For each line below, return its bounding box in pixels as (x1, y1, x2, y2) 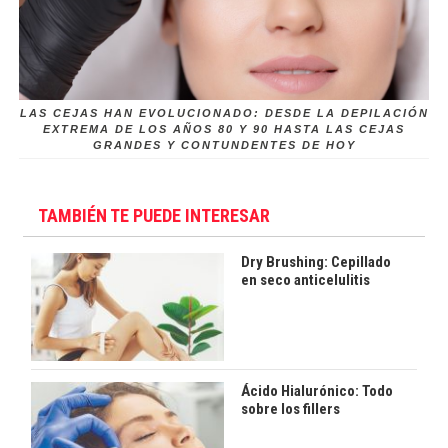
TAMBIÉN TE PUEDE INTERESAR (38, 205, 271, 227)
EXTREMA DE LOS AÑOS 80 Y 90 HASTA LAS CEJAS (43, 123, 405, 135)
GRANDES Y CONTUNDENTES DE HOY (92, 139, 356, 151)
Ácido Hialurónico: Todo (240, 382, 393, 401)
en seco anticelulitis (240, 270, 370, 289)
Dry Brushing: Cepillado (240, 252, 391, 271)
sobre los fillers (240, 400, 340, 419)
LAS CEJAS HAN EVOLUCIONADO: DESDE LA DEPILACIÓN (19, 107, 429, 119)
